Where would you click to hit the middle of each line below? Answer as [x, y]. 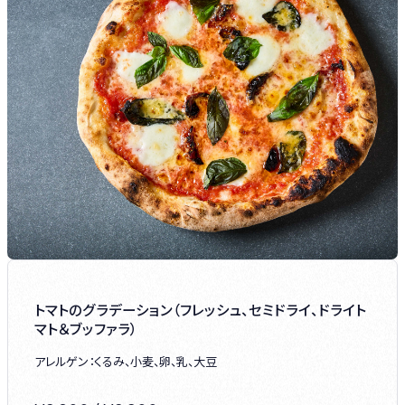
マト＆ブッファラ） [85, 329]
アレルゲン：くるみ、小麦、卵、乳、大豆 [125, 361]
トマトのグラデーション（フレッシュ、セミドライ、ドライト [200, 310]
